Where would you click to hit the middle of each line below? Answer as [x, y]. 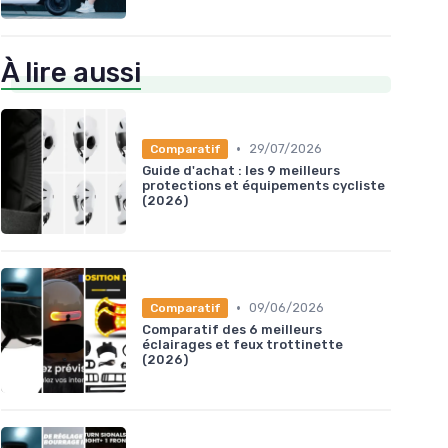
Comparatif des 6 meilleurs [232, 329]
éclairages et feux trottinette [242, 344]
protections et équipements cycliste [263, 185]
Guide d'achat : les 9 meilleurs [241, 170]
